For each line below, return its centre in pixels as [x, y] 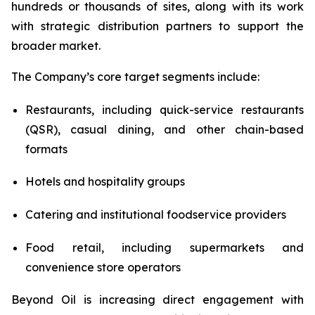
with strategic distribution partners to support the [157, 26]
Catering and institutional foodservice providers [156, 214]
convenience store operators [103, 267]
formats [46, 149]
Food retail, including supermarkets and [165, 247]
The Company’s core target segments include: [135, 77]
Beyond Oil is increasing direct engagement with [157, 300]
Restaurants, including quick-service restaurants [165, 109]
